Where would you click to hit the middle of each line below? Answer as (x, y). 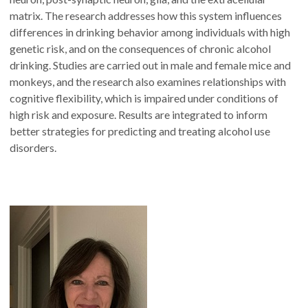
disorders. (33, 147)
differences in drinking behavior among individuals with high (150, 32)
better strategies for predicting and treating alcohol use (140, 131)
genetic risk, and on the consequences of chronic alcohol (140, 48)
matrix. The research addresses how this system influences (146, 15)
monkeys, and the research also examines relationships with (148, 81)
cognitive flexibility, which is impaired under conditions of (144, 98)
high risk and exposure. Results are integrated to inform (139, 114)
